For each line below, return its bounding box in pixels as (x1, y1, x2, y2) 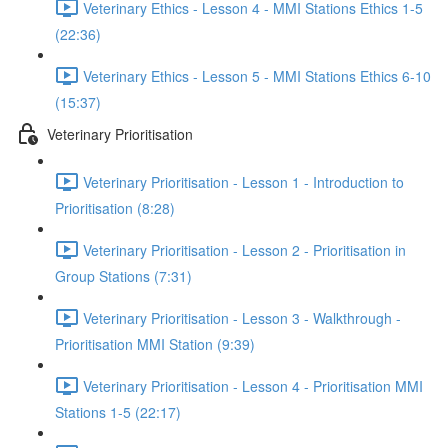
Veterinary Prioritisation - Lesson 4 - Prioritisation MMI (83, 375, 423, 396)
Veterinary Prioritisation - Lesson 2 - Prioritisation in (83, 239, 406, 260)
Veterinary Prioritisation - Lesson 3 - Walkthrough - (83, 307, 401, 328)
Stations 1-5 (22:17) (55, 402, 181, 422)
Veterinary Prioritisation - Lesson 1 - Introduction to (83, 171, 404, 192)
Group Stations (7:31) (55, 266, 192, 286)
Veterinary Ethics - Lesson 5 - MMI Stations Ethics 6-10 (83, 65, 431, 86)
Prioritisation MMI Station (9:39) (55, 334, 255, 354)
